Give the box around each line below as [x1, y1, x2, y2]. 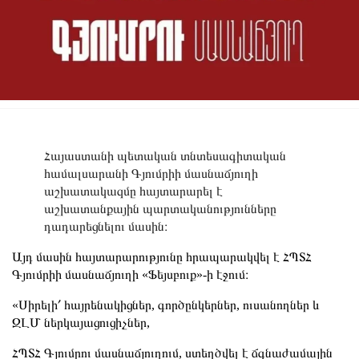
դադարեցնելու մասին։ [44, 219, 167, 233]
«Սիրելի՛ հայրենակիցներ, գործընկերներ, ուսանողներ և [12, 297, 320, 312]
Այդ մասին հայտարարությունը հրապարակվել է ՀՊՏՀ [12, 249, 312, 264]
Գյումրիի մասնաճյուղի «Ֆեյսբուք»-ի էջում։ [12, 267, 248, 281]
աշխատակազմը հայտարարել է [44, 184, 223, 198]
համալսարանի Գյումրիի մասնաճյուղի [44, 166, 258, 180]
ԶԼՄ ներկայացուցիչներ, [12, 315, 150, 329]
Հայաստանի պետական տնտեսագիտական [44, 148, 286, 163]
